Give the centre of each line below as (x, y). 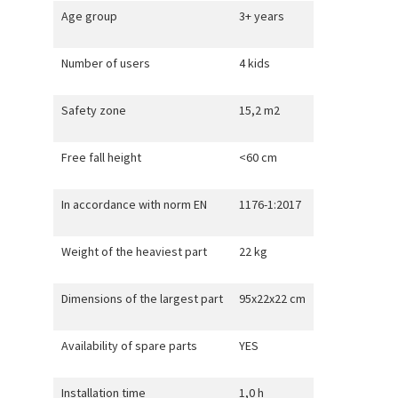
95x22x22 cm (272, 298)
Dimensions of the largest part (142, 298)
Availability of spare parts (129, 345)
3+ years (261, 16)
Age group (89, 16)
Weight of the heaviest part (134, 251)
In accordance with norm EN (134, 204)
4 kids (254, 63)
